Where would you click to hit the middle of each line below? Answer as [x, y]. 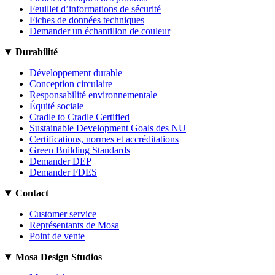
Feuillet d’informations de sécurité [95, 9]
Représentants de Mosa [74, 225]
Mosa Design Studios [58, 257]
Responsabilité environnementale [93, 95]
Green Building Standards [80, 150]
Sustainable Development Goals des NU [108, 128]
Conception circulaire [71, 84]
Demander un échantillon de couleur [100, 31]
